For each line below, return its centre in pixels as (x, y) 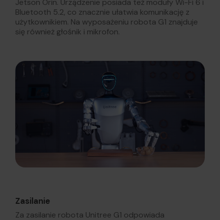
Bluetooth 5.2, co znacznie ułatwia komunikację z (102, 12)
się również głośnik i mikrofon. (69, 32)
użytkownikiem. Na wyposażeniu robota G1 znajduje (107, 22)
